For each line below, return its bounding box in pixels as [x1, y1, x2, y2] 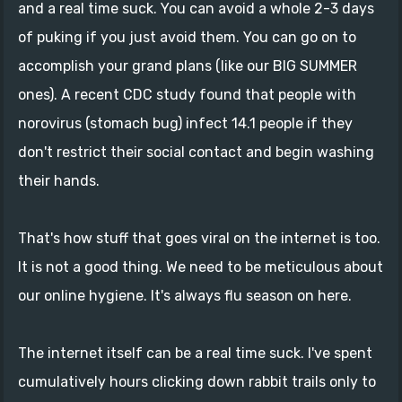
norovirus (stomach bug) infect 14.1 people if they [18, 114, 353, 132]
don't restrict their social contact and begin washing [18, 143, 374, 161]
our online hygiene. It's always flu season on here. [18, 286, 352, 304]
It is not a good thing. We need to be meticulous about [18, 258, 383, 275]
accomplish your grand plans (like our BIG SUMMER [18, 57, 357, 74]
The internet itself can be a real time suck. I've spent [18, 344, 372, 362]
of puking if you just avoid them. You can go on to [18, 28, 356, 46]
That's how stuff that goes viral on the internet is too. [18, 229, 380, 247]
